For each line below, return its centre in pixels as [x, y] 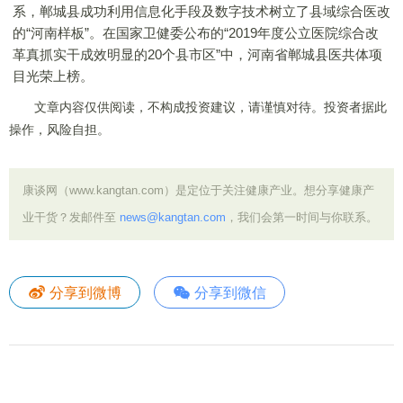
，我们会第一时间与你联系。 [302, 217]
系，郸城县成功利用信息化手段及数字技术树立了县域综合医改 [201, 11]
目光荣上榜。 [53, 76]
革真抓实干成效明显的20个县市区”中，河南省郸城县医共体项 [197, 54]
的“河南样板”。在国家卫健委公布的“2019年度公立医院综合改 [196, 33]
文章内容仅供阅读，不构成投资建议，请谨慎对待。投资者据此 [198, 107]
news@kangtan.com [173, 217]
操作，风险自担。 [59, 130]
